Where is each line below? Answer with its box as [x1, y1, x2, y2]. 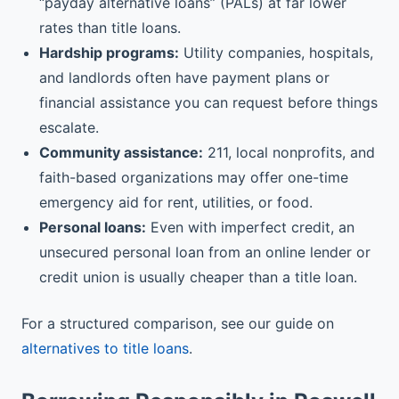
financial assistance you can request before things [39, 94, 378, 111]
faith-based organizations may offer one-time [39, 168, 348, 186]
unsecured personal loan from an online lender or [39, 243, 370, 261]
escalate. [39, 118, 99, 136]
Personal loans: [39, 218, 146, 236]
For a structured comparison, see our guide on [21, 314, 334, 332]
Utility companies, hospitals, [179, 44, 373, 61]
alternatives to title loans [21, 339, 189, 357]
